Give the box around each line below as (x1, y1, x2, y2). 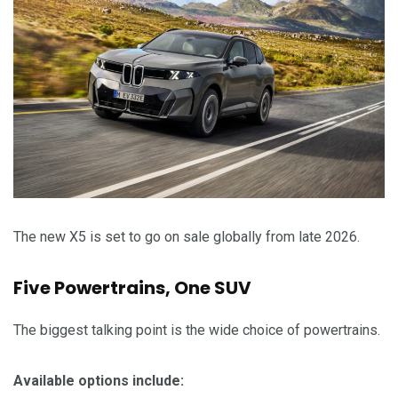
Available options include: (13, 371, 184, 389)
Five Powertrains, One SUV (13, 275, 251, 300)
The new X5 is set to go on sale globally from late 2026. (13, 227, 360, 245)
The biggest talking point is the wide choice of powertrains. (13, 321, 380, 338)
